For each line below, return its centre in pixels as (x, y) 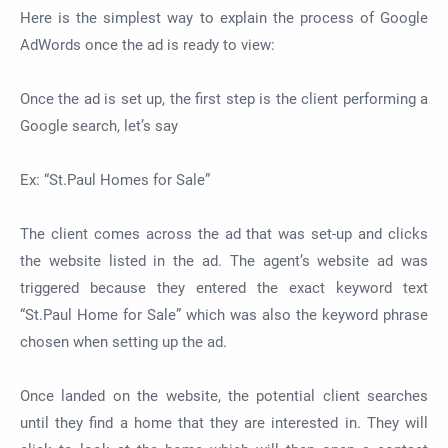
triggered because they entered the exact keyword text (224, 288)
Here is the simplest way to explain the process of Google (224, 18)
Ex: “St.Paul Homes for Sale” (115, 180)
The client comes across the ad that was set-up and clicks (224, 234)
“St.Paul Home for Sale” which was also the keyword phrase (224, 315)
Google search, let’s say (101, 126)
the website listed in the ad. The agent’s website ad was (224, 261)
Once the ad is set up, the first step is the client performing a (224, 99)
